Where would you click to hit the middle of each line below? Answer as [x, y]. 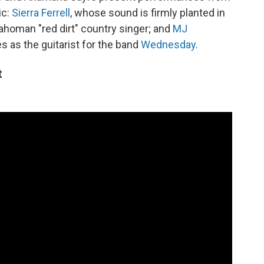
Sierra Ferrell [41, 13]
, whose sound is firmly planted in [148, 13]
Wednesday [168, 44]
